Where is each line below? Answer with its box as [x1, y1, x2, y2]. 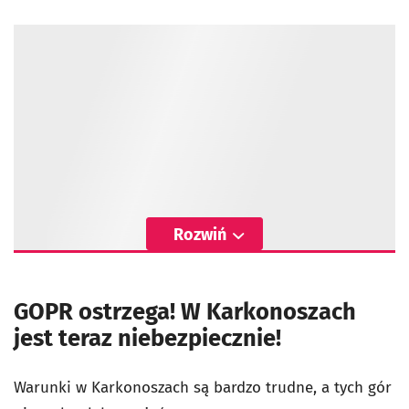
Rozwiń [173, 224, 226, 245]
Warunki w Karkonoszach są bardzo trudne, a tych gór [14, 377, 392, 397]
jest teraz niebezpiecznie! [14, 323, 281, 352]
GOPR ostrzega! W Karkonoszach [14, 297, 356, 326]
